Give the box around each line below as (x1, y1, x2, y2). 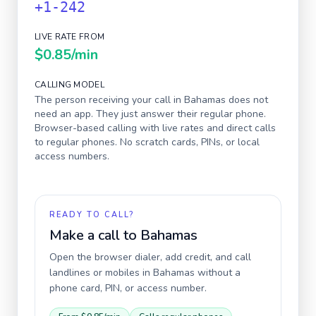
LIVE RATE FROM (35, 31, 105, 42)
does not (226, 93, 268, 107)
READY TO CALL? (49, 209, 134, 220)
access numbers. (35, 150, 109, 163)
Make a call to (49, 226, 140, 245)
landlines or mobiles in (49, 266, 153, 279)
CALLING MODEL (35, 79, 104, 90)
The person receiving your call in (35, 93, 184, 107)
